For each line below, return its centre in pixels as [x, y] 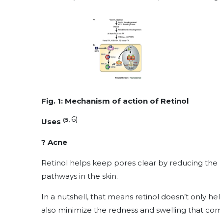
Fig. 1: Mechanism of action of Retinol [115, 101]
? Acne [54, 142]
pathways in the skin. [80, 176]
